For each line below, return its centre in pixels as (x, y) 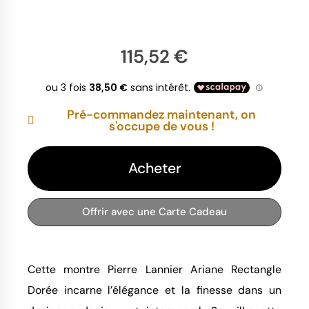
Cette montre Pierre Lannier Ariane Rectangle (154, 270)
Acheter (154, 168)
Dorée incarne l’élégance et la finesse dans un (154, 290)
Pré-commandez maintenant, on (161, 114)
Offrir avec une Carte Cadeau (154, 211)
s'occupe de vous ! (161, 126)
